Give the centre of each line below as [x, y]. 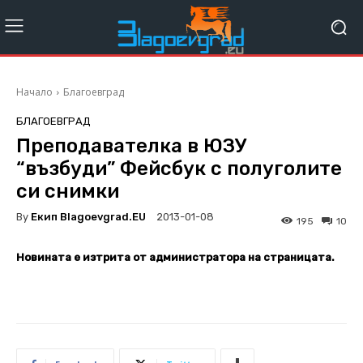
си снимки [68, 192]
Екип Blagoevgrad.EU [88, 216]
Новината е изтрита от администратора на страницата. [175, 258]
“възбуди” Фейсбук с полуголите [179, 169]
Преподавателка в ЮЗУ [132, 146]
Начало [34, 92]
